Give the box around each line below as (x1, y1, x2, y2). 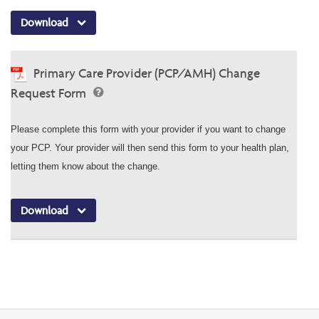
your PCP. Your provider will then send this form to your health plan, (11, 142, 289, 153)
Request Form (11, 84, 89, 101)
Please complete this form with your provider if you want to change (11, 123, 286, 135)
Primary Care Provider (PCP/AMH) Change (33, 64, 260, 81)
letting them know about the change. (11, 160, 160, 172)
